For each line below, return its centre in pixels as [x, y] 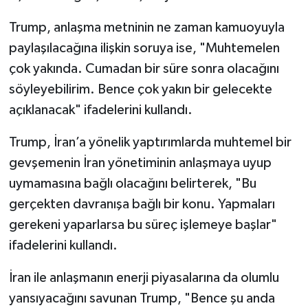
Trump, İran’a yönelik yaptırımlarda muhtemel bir [150, 142]
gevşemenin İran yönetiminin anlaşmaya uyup [140, 163]
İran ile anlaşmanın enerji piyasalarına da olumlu [144, 277]
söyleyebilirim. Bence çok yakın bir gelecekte [140, 89]
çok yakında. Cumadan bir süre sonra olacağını [144, 68]
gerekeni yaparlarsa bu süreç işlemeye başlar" [143, 224]
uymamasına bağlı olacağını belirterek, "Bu [132, 183]
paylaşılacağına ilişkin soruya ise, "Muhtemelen [144, 48]
